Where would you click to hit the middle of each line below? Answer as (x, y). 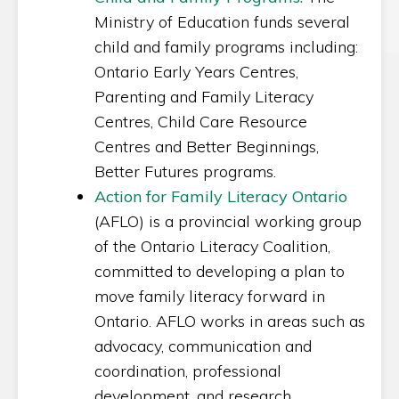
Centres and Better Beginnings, (207, 147)
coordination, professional (188, 371)
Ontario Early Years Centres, (196, 72)
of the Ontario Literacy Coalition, (212, 246)
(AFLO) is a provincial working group (228, 221)
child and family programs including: (226, 47)
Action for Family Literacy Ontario (221, 196)
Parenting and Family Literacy (204, 97)
